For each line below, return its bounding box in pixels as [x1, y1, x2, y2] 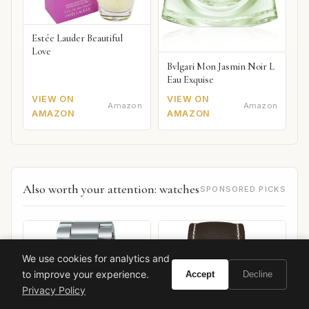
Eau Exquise [167, 73, 215, 86]
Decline [243, 269, 272, 279]
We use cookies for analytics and [22, 252, 170, 264]
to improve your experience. [22, 268, 149, 280]
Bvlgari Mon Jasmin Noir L [167, 60, 275, 72]
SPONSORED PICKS [200, 184, 286, 195]
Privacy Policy [22, 284, 86, 296]
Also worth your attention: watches [23, 181, 199, 197]
